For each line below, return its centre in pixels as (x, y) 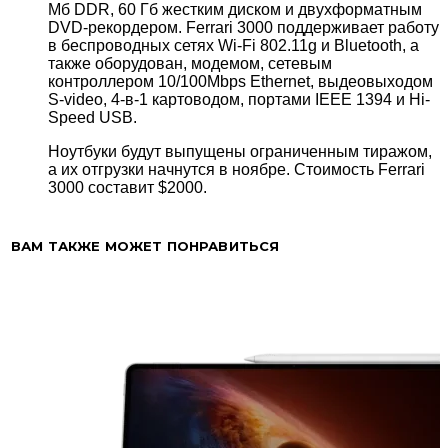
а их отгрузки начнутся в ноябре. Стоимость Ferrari (236, 170)
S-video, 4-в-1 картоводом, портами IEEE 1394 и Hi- (239, 100)
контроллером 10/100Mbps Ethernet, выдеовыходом (240, 82)
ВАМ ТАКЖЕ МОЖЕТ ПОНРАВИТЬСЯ (145, 246)
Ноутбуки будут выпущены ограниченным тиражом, (240, 152)
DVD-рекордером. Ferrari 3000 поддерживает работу (243, 28)
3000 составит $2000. (127, 188)
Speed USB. (92, 118)
